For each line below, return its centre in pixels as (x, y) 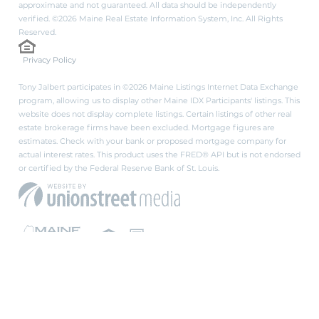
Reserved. (37, 32)
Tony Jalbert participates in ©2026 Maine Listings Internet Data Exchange (158, 87)
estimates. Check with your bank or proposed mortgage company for (152, 141)
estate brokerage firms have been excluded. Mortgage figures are (147, 127)
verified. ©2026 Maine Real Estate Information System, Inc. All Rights (151, 18)
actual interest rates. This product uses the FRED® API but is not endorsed (159, 154)
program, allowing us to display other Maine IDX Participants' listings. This (159, 100)
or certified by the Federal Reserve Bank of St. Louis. (119, 168)
